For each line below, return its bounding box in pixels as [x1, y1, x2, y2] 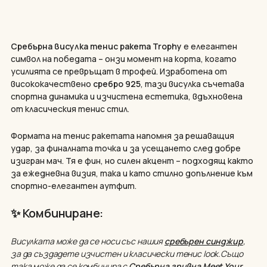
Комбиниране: [22, 204, 104, 221]
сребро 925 [93, 77, 141, 89]
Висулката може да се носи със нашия [11, 235, 164, 247]
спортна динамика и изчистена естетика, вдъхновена [11, 90, 243, 102]
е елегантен [182, 40, 237, 52]
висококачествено [11, 77, 93, 89]
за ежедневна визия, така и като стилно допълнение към [11, 167, 253, 179]
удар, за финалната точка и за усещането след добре [11, 142, 241, 154]
